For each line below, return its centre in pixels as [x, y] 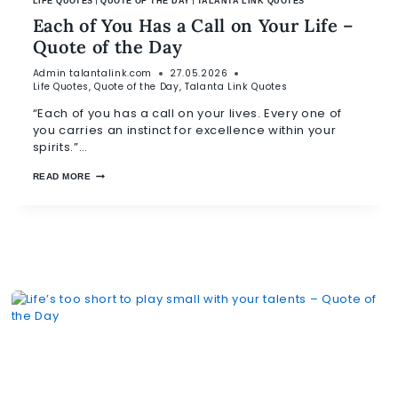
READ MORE [62, 177]
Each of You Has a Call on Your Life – [193, 25]
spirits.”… [60, 147]
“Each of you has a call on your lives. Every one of [187, 114]
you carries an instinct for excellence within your [184, 131]
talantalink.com [111, 74]
